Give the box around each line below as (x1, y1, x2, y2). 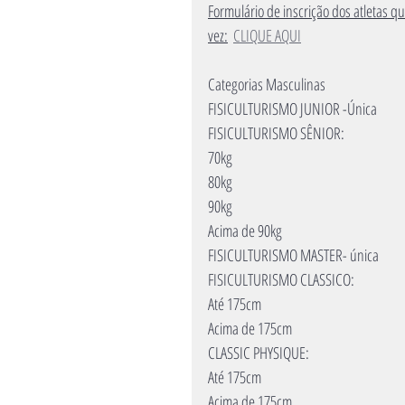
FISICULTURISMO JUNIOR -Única (208, 98, 377, 119)
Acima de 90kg (208, 220, 282, 241)
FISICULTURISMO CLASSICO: (208, 268, 354, 290)
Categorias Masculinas (208, 73, 325, 95)
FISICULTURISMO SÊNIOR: (208, 122, 344, 144)
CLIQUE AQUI (233, 24, 301, 46)
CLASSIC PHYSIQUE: (208, 342, 309, 363)
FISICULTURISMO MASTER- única (208, 244, 379, 266)
